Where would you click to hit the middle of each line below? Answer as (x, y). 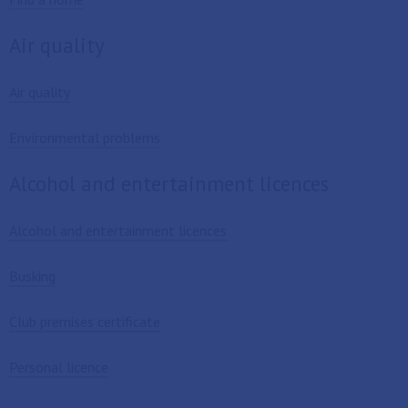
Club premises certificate (85, 321)
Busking (32, 276)
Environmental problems (85, 138)
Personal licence (59, 367)
